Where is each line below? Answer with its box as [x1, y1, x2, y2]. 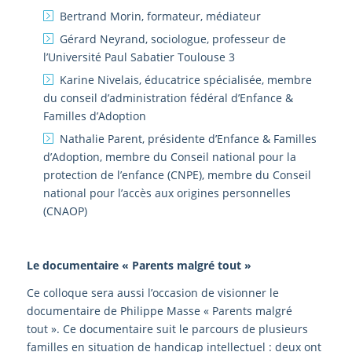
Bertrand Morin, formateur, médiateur [59, 9, 261, 24]
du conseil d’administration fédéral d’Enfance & [42, 90, 293, 106]
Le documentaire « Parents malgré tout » [26, 258, 251, 273]
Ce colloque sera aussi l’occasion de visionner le [26, 285, 279, 301]
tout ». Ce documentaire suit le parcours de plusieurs [26, 321, 308, 337]
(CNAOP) [42, 203, 87, 219]
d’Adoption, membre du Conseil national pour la [42, 149, 296, 165]
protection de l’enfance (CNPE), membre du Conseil [42, 167, 311, 183]
